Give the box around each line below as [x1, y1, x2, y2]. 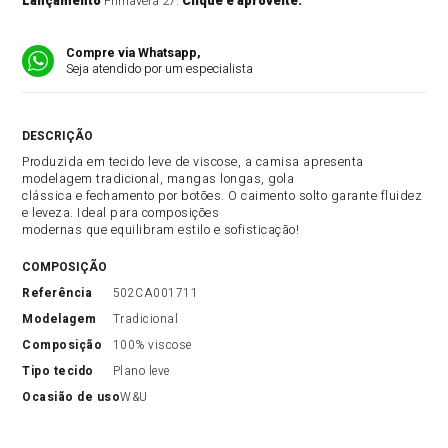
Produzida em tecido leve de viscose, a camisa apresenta [22, 153, 364, 171]
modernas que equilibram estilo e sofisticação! [22, 221, 300, 239]
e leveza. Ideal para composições [22, 204, 220, 222]
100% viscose [112, 336, 192, 354]
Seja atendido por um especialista [66, 60, 254, 78]
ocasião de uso [31, 388, 121, 406]
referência [30, 284, 93, 302]
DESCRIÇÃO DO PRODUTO [93, 127, 246, 145]
